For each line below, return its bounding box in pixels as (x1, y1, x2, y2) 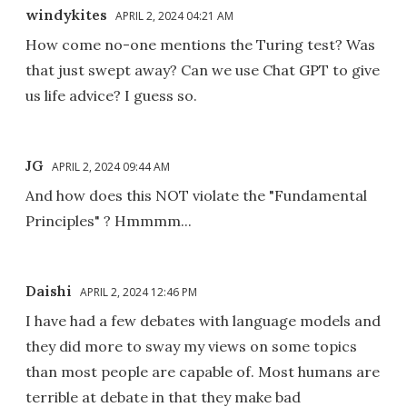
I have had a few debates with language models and (25, 311, 381, 330)
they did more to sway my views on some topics (25, 336, 357, 355)
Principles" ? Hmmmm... (25, 211, 192, 230)
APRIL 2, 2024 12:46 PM (80, 283, 197, 300)
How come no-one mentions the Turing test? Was (25, 35, 375, 54)
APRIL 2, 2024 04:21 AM (115, 7, 233, 24)
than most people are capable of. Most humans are (25, 362, 380, 381)
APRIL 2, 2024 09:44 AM (52, 158, 170, 174)
